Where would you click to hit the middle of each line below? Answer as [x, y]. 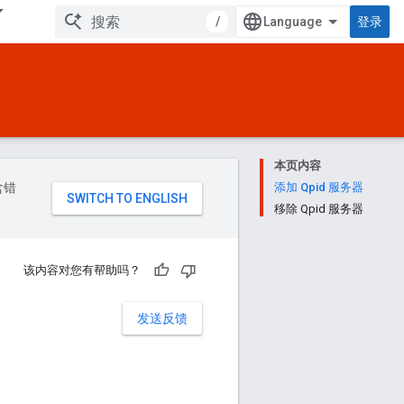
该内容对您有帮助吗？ [82, 270]
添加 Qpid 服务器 [319, 187]
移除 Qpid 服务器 [319, 209]
